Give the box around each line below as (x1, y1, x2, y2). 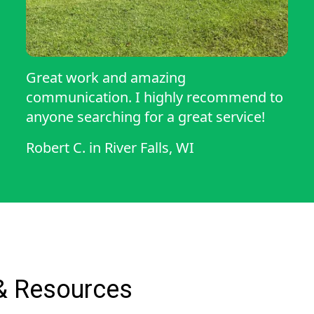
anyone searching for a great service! (26, 107, 266, 127)
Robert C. (26, 138, 86, 158)
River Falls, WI (104, 138, 195, 158)
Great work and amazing (26, 68, 186, 88)
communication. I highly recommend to (26, 88, 284, 107)
